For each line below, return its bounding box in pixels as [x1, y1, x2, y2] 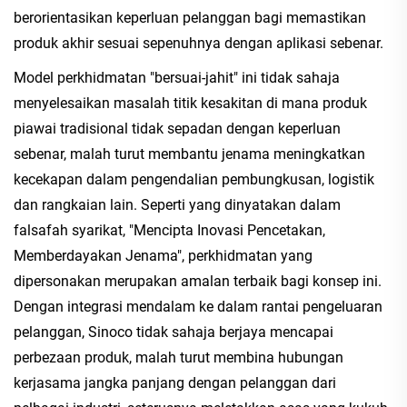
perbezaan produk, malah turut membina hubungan [14, 348, 343, 366]
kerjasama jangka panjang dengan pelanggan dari [14, 373, 336, 392]
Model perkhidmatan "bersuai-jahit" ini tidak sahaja [14, 68, 340, 86]
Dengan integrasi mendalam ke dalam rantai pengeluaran [14, 297, 382, 315]
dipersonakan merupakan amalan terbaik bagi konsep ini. [14, 272, 382, 290]
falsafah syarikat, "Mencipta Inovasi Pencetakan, [14, 221, 325, 239]
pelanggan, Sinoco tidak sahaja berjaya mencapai [14, 323, 333, 341]
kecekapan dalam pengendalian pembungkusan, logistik [14, 170, 374, 188]
